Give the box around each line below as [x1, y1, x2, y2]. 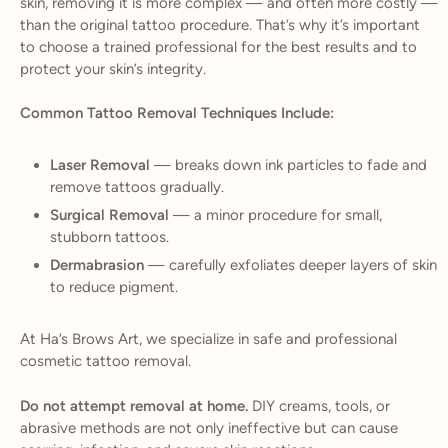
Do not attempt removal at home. [20, 396, 248, 415]
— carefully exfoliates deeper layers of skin [144, 256, 437, 274]
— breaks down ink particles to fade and [150, 156, 427, 174]
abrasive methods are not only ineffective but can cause [20, 418, 398, 437]
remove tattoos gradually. [50, 178, 224, 196]
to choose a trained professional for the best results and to [20, 37, 417, 56]
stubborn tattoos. [50, 228, 169, 246]
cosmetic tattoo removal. [20, 352, 191, 370]
